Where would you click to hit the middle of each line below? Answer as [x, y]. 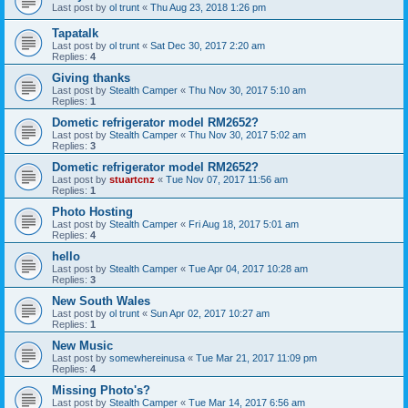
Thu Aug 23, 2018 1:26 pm [208, 8]
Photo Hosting [92, 212]
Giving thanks [91, 78]
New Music [82, 346]
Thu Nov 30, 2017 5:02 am [247, 135]
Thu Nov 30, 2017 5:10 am [247, 91]
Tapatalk [75, 34]
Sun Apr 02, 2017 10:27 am [210, 314]
